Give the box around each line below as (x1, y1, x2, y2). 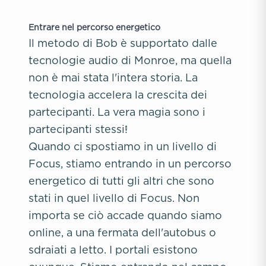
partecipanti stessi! (28, 123, 128, 135)
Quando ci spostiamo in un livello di (28, 141, 217, 152)
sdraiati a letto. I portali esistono (28, 244, 198, 255)
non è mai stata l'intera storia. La (28, 72, 198, 83)
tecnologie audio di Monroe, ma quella (28, 55, 232, 66)
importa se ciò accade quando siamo (28, 210, 222, 221)
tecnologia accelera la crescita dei (28, 89, 207, 100)
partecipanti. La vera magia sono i (28, 106, 205, 118)
